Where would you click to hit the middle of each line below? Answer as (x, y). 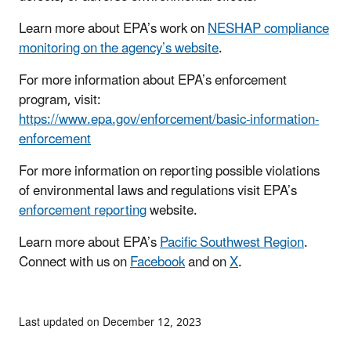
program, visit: (60, 100)
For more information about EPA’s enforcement (153, 80)
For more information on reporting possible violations (169, 171)
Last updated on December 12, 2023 (110, 322)
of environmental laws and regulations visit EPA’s (158, 191)
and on (207, 262)
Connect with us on (74, 262)
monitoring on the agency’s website (119, 48)
